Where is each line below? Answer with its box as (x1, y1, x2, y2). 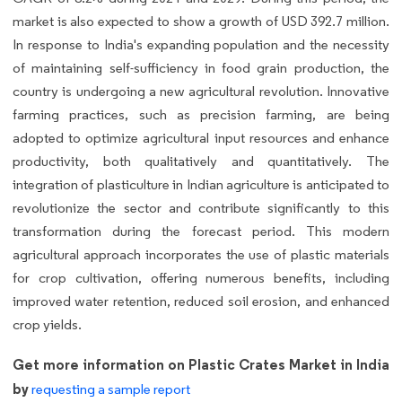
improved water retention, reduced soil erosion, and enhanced (13, 292, 389, 310)
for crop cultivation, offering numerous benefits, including (13, 268, 389, 286)
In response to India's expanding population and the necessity (13, 35, 389, 53)
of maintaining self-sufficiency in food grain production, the (13, 58, 389, 76)
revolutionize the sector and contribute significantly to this (13, 198, 389, 216)
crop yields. (13, 315, 84, 333)
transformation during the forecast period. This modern (13, 222, 389, 240)
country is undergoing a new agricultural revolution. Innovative (13, 82, 389, 100)
